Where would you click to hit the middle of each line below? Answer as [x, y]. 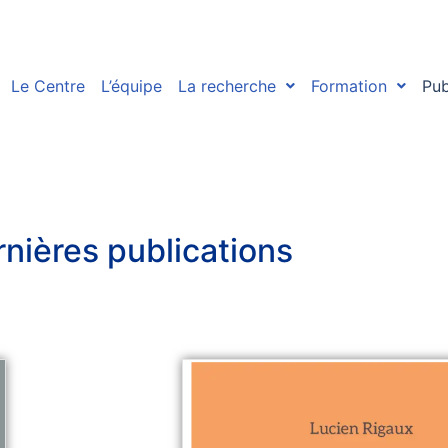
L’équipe [131, 86]
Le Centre [47, 86]
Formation [348, 86]
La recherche [226, 86]
